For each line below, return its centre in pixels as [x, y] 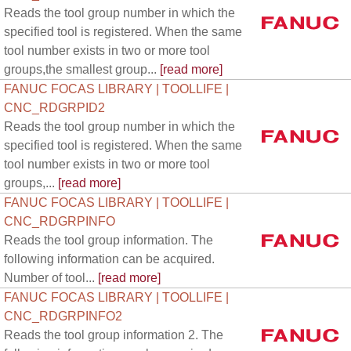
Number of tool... [49, 278]
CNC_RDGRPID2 [54, 108]
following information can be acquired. [109, 259]
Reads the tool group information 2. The [114, 335]
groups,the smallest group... [80, 69]
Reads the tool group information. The [109, 240]
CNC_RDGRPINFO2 [63, 316]
